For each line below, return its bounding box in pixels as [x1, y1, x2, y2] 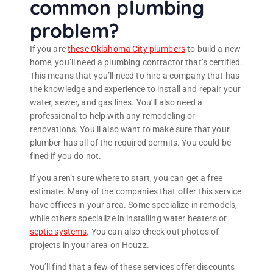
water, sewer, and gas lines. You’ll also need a [29, 97, 203, 108]
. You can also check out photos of [87, 227, 219, 237]
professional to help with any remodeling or [29, 111, 196, 121]
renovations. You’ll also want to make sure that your [29, 124, 230, 135]
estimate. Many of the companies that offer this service [29, 186, 242, 197]
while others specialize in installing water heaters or [29, 213, 227, 224]
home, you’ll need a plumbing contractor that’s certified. [29, 57, 243, 68]
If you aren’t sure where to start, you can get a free [29, 173, 222, 183]
